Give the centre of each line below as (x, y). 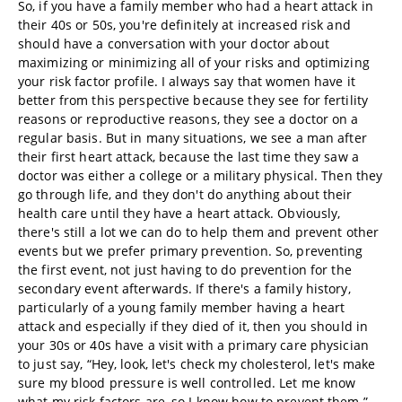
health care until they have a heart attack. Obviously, (179, 213)
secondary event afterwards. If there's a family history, (184, 288)
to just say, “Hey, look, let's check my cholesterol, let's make (197, 364)
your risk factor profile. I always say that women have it (187, 81)
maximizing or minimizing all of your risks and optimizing (194, 62)
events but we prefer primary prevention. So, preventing (191, 251)
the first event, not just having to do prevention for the (185, 270)
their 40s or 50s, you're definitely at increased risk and (184, 25)
